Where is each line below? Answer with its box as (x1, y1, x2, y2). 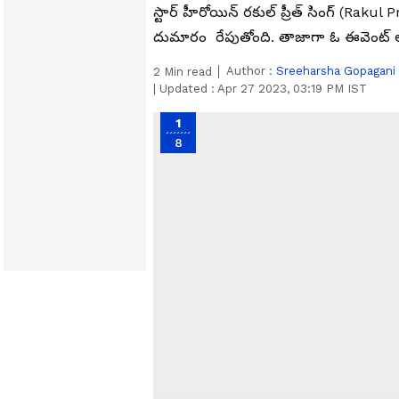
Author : (226, 64, 276, 77)
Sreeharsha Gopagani (276, 64, 395, 77)
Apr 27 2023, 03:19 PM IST (217, 82, 367, 95)
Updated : (156, 82, 217, 95)
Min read (160, 65, 212, 78)
